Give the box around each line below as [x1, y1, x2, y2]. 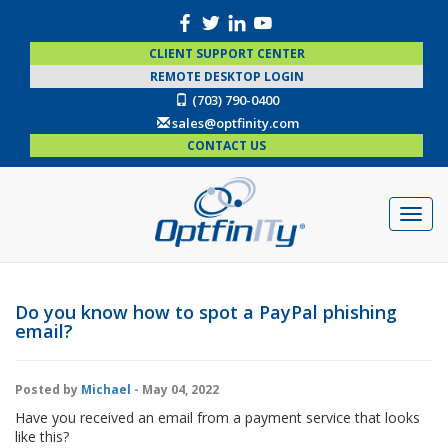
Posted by [15, 380, 81, 398]
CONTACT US [187, 137, 266, 154]
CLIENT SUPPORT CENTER [148, 45, 305, 62]
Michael [81, 380, 131, 398]
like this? [15, 426, 69, 446]
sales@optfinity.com [171, 114, 299, 132]
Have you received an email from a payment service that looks [15, 407, 420, 427]
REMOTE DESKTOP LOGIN [149, 68, 304, 85]
